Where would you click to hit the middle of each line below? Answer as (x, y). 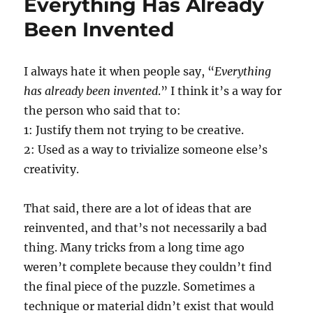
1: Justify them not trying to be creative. (134, 130)
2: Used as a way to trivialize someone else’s (146, 150)
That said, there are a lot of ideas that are (138, 208)
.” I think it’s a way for (220, 91)
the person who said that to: (103, 110)
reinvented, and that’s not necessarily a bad (146, 228)
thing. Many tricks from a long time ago (134, 247)
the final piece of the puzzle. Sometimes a (140, 286)
